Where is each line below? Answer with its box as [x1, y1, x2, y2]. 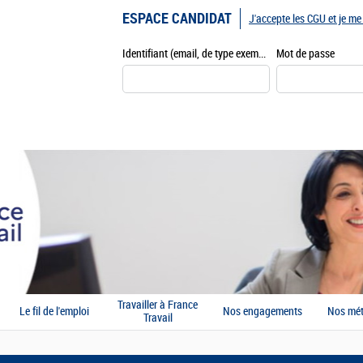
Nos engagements [223, 305, 302, 319]
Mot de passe [276, 47, 335, 61]
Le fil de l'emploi [19, 305, 89, 319]
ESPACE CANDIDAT [122, 10, 232, 27]
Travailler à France [117, 298, 198, 313]
